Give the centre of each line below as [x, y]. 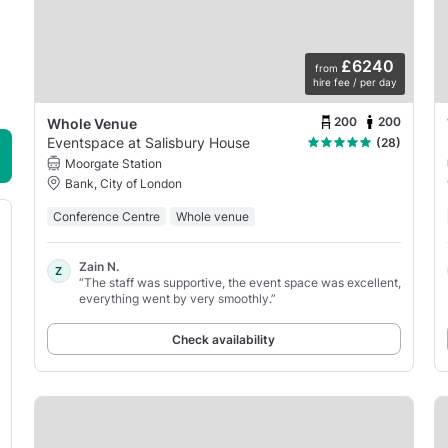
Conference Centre [106, 216]
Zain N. [98, 266]
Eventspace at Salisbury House [148, 142]
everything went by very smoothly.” [177, 298]
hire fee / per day [354, 81]
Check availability [224, 339]
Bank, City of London [123, 183]
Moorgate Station [113, 163]
